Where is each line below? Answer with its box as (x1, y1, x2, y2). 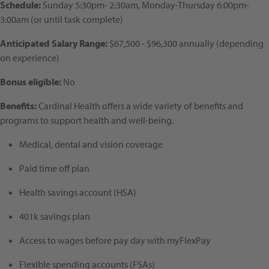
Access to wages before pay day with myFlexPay (19, 234, 211, 247)
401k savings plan (19, 210, 90, 223)
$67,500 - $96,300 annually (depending (109, 37, 264, 50)
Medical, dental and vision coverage (19, 138, 163, 151)
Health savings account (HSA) (19, 186, 136, 199)
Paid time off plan (19, 162, 89, 175)
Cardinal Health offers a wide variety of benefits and (37, 100, 243, 112)
